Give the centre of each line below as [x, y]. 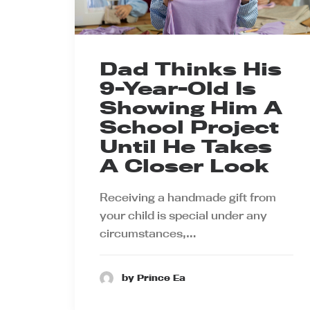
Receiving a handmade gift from [188, 197]
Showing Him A [191, 107]
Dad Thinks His [191, 69]
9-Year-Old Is [178, 88]
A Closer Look [184, 165]
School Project [189, 127]
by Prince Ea [154, 278]
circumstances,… [148, 233]
